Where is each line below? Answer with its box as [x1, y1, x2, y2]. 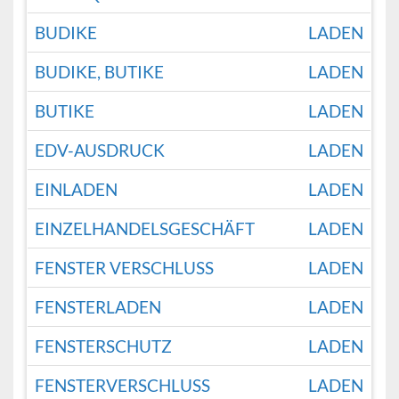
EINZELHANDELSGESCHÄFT [35, 218, 256, 240]
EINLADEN [35, 179, 118, 200]
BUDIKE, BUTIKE [35, 61, 165, 83]
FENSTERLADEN [35, 297, 162, 318]
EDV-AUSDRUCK [35, 140, 166, 161]
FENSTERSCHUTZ [35, 336, 173, 357]
